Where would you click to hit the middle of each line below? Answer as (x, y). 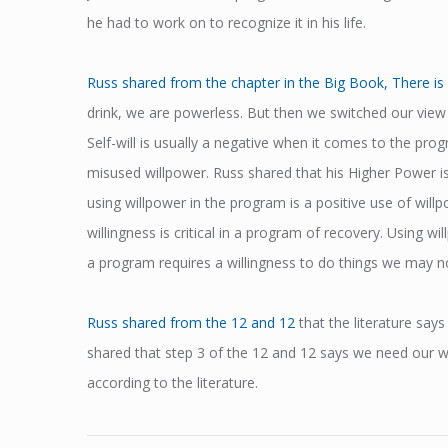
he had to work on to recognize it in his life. (226, 22)
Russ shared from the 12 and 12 (193, 322)
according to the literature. (172, 382)
